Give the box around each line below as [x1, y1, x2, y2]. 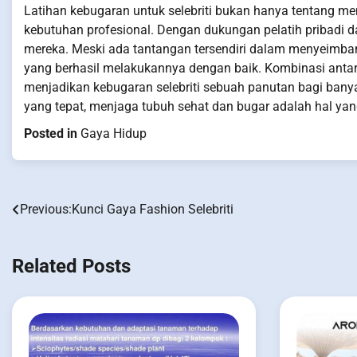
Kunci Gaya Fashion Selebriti [72, 202, 233, 218]
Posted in [24, 126, 80, 142]
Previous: [20, 202, 72, 218]
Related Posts [12, 255, 131, 278]
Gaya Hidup [80, 126, 147, 142]
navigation [11, 231, 100, 254]
